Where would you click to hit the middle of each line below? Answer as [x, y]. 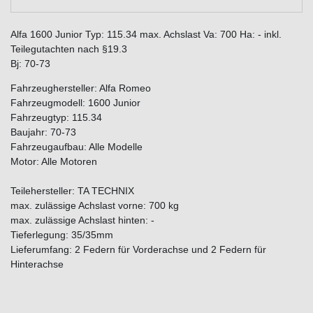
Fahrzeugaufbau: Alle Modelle [77, 146]
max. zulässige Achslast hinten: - [82, 220]
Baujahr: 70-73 [43, 132]
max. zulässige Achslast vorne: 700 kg [95, 205]
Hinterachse [37, 264]
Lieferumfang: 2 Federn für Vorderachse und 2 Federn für [138, 249]
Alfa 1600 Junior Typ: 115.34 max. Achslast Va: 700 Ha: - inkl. [146, 34]
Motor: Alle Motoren [54, 161]
